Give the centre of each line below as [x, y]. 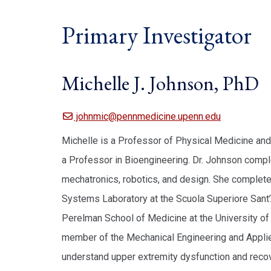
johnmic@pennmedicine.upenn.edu [147, 116]
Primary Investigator [157, 35]
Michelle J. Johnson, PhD [160, 83]
